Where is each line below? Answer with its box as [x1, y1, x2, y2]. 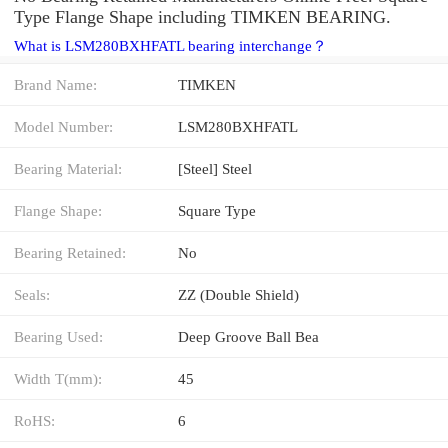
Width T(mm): [14, 369, 102, 387]
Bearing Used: [14, 327, 103, 345]
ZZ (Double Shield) [178, 285, 299, 303]
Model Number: [14, 117, 113, 135]
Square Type [178, 201, 256, 219]
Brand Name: [14, 75, 97, 93]
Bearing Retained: [14, 243, 126, 261]
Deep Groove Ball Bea [178, 327, 319, 345]
